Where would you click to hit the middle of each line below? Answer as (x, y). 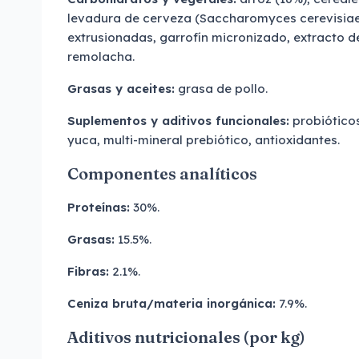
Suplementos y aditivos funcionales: (178, 121)
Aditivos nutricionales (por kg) (186, 337)
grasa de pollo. (221, 89)
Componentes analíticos (162, 173)
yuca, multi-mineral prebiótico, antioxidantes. (204, 140)
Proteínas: (99, 207)
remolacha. (101, 56)
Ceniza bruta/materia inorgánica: (171, 303)
